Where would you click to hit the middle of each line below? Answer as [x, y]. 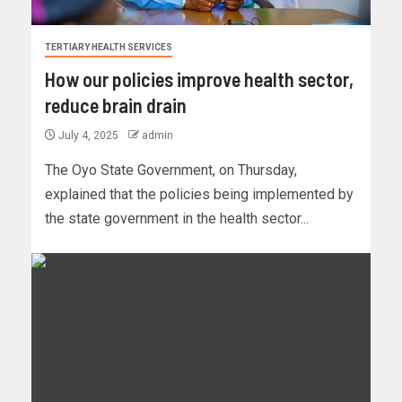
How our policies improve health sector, [199, 79]
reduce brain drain [116, 105]
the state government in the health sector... [177, 219]
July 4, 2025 [88, 136]
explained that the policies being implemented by [199, 195]
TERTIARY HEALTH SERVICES [109, 48]
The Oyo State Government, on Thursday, [171, 170]
